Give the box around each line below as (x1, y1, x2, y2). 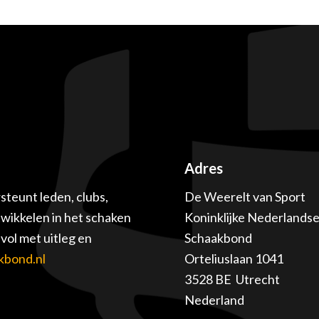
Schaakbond (184, 229, 253, 246)
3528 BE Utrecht (184, 271, 281, 287)
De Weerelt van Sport (184, 188, 306, 204)
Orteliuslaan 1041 (184, 250, 284, 266)
